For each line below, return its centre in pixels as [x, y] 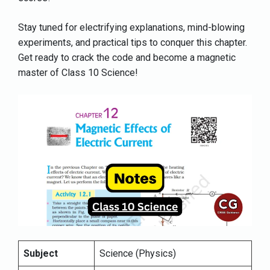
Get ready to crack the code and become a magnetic [127, 58]
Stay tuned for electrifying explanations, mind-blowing [131, 27]
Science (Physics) [138, 253]
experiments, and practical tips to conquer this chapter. [133, 42]
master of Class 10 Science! [78, 73]
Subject [41, 253]
